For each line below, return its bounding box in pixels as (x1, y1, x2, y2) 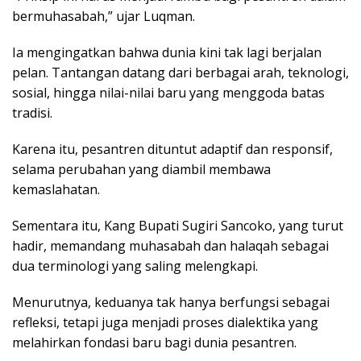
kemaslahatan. (12, 180, 100, 199)
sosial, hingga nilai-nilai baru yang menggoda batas (12, 84, 325, 102)
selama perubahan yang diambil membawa (12, 160, 271, 179)
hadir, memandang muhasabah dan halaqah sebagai (12, 237, 329, 255)
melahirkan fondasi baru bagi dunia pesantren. (12, 334, 297, 352)
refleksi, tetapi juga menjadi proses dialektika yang (12, 313, 318, 332)
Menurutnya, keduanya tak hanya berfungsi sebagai (12, 293, 330, 312)
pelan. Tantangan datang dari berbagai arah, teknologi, (12, 64, 349, 82)
